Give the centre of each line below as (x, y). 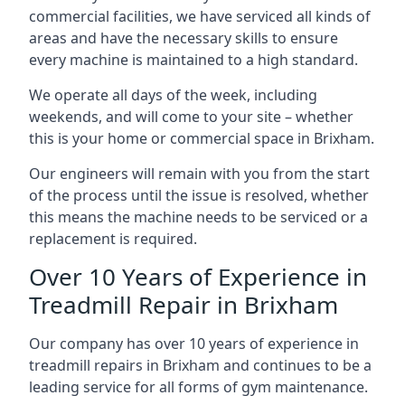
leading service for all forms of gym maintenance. (198, 387)
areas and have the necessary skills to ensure (184, 38)
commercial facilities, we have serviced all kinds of (200, 16)
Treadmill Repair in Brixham (184, 305)
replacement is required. (113, 239)
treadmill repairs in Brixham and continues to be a (200, 365)
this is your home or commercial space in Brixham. (202, 138)
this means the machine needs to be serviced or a (198, 217)
